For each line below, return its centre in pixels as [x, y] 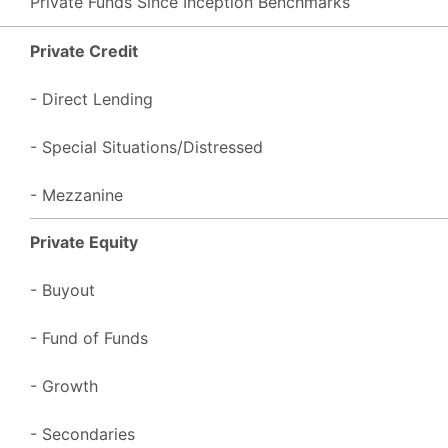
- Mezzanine [76, 194]
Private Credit [84, 50]
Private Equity [84, 241]
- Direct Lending [91, 98]
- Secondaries [82, 433]
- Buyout [62, 289]
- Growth [64, 385]
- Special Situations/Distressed [146, 146]
